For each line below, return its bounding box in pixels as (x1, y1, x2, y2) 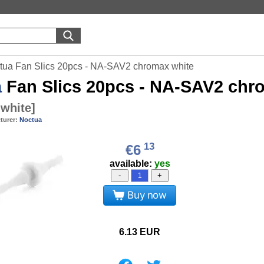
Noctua (19, 116, 42, 123)
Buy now (127, 189, 167, 201)
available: (109, 158, 154, 169)
